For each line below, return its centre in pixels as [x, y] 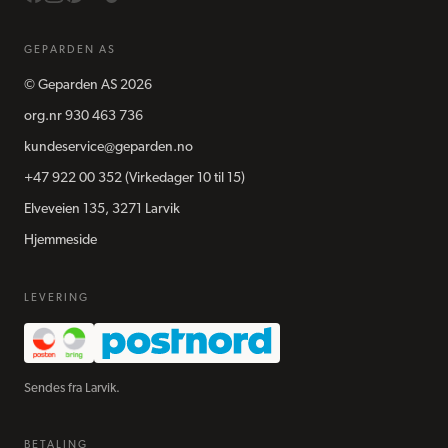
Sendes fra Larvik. [72, 389]
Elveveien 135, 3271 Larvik [102, 210]
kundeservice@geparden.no [108, 148]
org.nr [44, 117]
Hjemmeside [60, 241]
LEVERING [56, 299]
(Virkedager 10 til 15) [183, 179]
